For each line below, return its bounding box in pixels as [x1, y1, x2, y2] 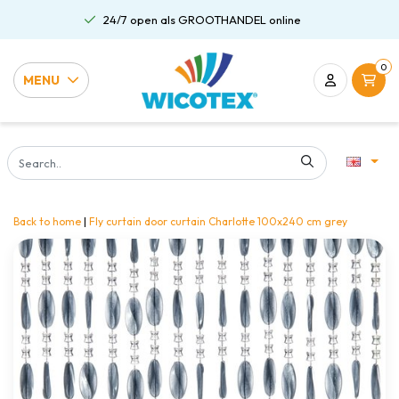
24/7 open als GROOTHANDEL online [103, 12, 301, 27]
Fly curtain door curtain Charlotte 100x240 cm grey [89, 214, 347, 228]
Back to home [13, 214, 81, 228]
